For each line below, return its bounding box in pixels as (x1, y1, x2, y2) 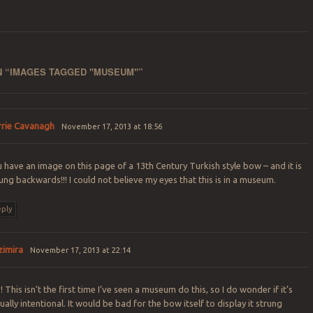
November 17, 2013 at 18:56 (61, 122, 162, 131)
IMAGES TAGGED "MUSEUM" (10, 64, 139, 78)
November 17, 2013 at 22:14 (29, 246, 131, 255)
